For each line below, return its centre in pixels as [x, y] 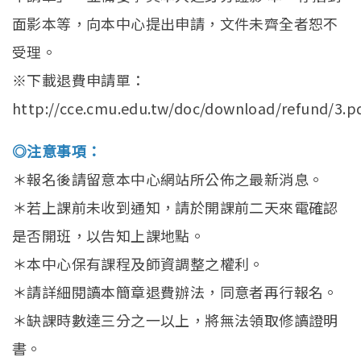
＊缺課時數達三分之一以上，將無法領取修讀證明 [175, 320]
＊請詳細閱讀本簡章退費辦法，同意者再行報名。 [175, 291]
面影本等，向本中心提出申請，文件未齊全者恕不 [175, 23]
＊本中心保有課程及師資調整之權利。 [138, 263]
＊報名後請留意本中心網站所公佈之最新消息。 [168, 178]
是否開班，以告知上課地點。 [109, 235]
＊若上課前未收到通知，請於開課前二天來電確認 [175, 207]
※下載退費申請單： [79, 79]
